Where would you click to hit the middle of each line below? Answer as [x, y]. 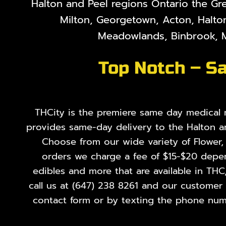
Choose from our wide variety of [118, 142]
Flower [207, 142]
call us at [50, 185]
